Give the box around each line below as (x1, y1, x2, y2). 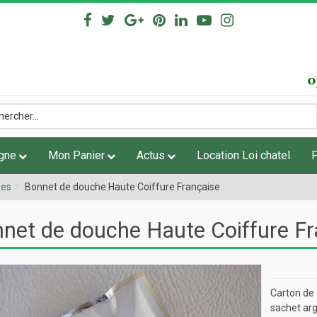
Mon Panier (48, 148, 105, 162)
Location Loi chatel (197, 148, 290, 162)
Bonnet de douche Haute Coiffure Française (25, 180, 220, 192)
